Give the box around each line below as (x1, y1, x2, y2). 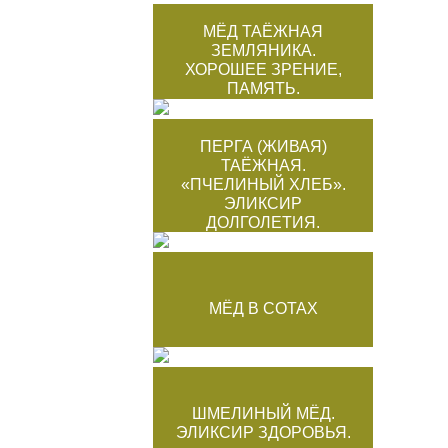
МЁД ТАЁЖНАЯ (203, 22, 323, 40)
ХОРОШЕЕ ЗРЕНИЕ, (184, 60, 342, 78)
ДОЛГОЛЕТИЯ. (206, 213, 320, 231)
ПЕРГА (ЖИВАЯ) (199, 137, 327, 155)
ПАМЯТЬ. (226, 79, 300, 97)
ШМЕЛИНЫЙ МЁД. (191, 404, 335, 422)
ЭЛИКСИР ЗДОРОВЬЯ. (175, 423, 351, 441)
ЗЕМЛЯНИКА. (210, 41, 316, 59)
